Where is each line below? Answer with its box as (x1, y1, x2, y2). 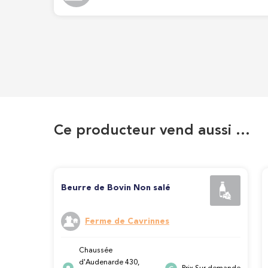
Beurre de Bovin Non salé (61, 184, 170, 192)
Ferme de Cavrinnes (85, 217, 169, 226)
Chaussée (79, 247, 112, 254)
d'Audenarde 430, (79, 259, 139, 266)
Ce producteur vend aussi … (54, 124, 250, 138)
